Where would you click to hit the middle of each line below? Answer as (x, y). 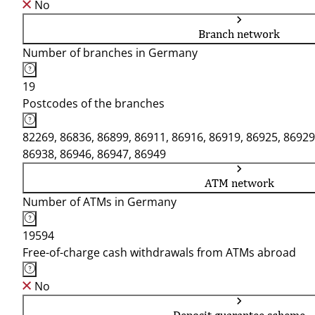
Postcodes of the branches (94, 103)
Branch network (239, 34)
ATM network (239, 183)
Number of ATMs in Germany (99, 202)
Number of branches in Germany (110, 53)
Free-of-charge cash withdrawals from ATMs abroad (159, 252)
